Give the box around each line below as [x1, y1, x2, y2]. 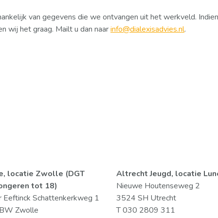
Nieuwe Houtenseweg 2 [116, 181, 200, 191]
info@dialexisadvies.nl [110, 24, 184, 35]
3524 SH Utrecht [116, 193, 176, 203]
